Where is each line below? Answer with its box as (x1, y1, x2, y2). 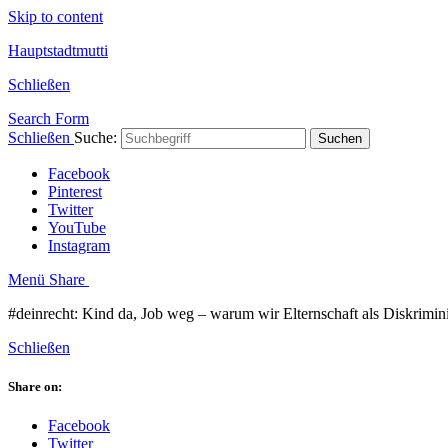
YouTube (48, 219, 106, 236)
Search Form (8, 110, 89, 127)
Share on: (8, 379, 62, 395)
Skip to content (8, 8, 103, 25)
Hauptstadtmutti (8, 42, 108, 59)
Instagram (48, 237, 110, 254)
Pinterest (48, 183, 102, 200)
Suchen (318, 131, 362, 146)
